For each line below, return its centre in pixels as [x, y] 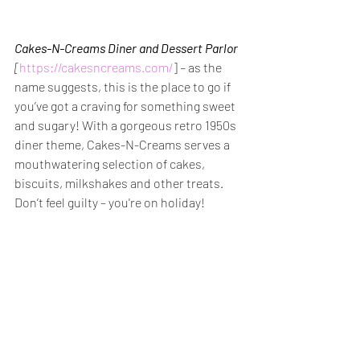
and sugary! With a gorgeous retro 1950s [127, 125]
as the [206, 67]
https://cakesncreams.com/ [96, 67]
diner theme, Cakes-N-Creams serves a [123, 144]
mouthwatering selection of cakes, [111, 164]
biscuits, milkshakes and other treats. [120, 183]
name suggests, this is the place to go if [124, 86]
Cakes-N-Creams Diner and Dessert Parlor [126, 48]
